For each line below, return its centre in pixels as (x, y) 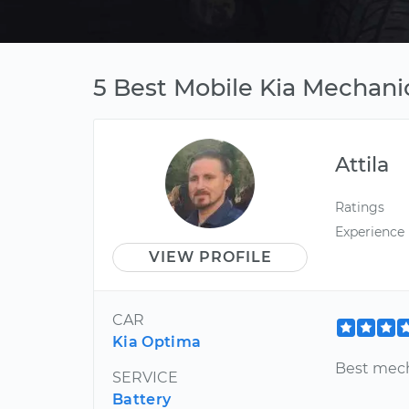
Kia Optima (157, 342)
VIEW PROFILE (210, 257)
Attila (362, 164)
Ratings (360, 207)
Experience (370, 232)
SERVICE (145, 378)
